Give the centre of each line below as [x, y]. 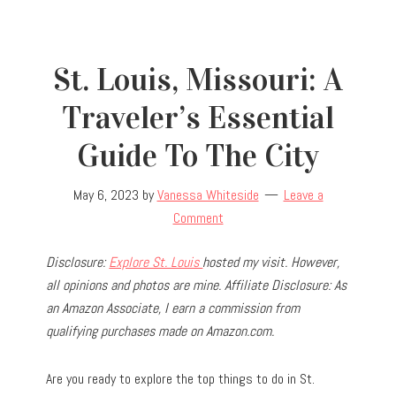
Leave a [303, 194]
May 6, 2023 [106, 194]
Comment [198, 217]
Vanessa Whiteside [208, 194]
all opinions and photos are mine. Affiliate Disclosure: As [197, 285]
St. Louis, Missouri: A [198, 79]
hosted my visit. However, [271, 262]
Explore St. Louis [156, 262]
